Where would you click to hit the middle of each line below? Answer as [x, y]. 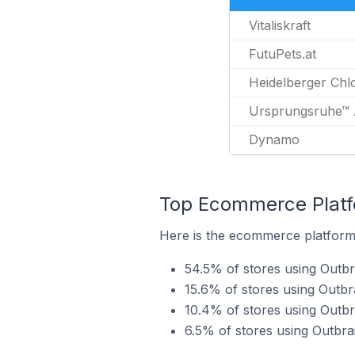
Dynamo [274, 139]
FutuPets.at [282, 54]
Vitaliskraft [280, 25]
